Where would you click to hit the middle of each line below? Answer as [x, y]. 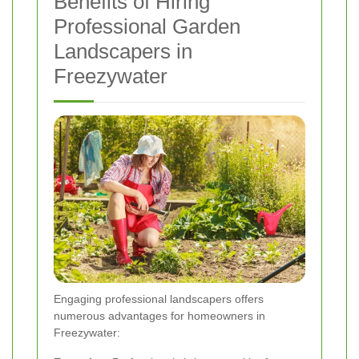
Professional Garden [147, 27]
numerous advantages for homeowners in [159, 316]
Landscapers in [123, 52]
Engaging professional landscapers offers [159, 299]
